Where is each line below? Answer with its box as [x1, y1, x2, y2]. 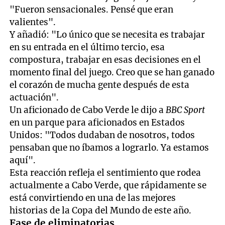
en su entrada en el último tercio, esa [10, 41, 165, 53]
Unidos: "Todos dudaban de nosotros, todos [10, 129, 195, 141]
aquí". [10, 154, 36, 166]
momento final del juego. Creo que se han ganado [10, 66, 215, 78]
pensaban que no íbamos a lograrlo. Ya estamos [10, 142, 209, 153]
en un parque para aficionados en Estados [10, 117, 185, 128]
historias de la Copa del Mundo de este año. [10, 204, 192, 216]
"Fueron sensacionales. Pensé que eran [10, 4, 174, 15]
